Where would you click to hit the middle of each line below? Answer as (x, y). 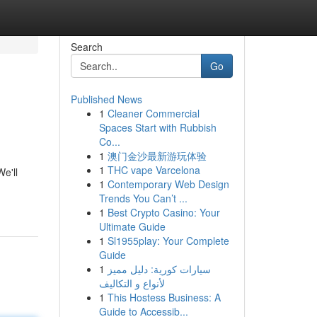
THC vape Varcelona (154, 170)
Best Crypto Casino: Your (163, 212)
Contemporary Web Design (168, 184)
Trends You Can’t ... (143, 198)
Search (86, 47)
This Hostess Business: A (164, 297)
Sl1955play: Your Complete (168, 241)
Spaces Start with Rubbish (157, 127)
